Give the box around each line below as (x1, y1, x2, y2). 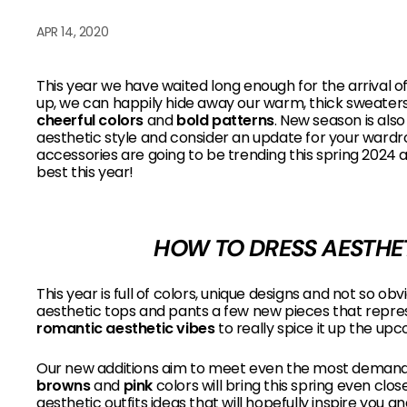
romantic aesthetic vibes (36, 318, 215, 339)
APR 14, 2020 (36, 23, 109, 41)
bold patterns (176, 110, 274, 131)
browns (36, 375, 91, 396)
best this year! (36, 162, 134, 183)
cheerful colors (36, 110, 144, 131)
